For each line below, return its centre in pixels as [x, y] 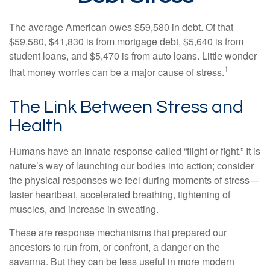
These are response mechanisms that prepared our [118, 233]
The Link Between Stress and [126, 107]
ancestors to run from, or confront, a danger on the [115, 247]
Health [36, 126]
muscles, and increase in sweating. [84, 209]
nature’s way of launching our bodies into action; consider [131, 166]
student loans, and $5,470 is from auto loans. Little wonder [133, 56]
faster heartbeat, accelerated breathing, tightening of [120, 195]
